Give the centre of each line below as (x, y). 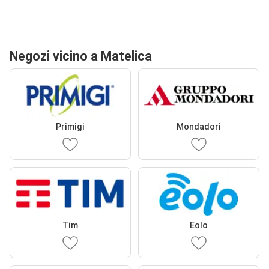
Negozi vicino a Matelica (81, 56)
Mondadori (199, 126)
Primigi (70, 126)
